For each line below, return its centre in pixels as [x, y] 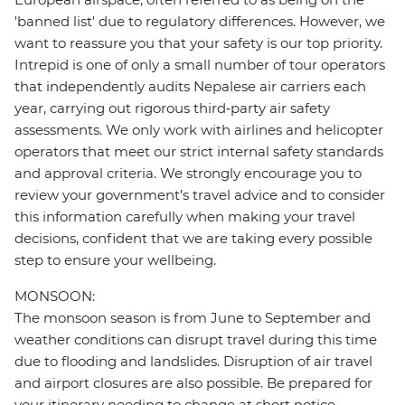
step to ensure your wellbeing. [115, 260]
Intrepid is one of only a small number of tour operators [200, 65]
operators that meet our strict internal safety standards [199, 152]
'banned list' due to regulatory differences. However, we [200, 22]
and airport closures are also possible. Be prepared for [193, 383]
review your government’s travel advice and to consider [200, 195]
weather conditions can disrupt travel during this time [196, 340]
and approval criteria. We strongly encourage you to [188, 174]
